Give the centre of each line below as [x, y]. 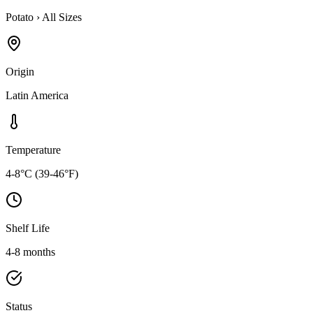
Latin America [37, 95]
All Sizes [62, 17]
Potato [20, 17]
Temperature [33, 150]
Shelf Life [28, 228]
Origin [20, 71]
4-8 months [30, 252]
